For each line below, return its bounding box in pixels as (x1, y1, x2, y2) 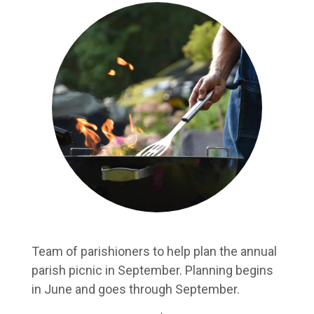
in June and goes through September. (31, 282, 240, 296)
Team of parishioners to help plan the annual (31, 244, 277, 259)
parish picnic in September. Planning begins (31, 263, 273, 278)
